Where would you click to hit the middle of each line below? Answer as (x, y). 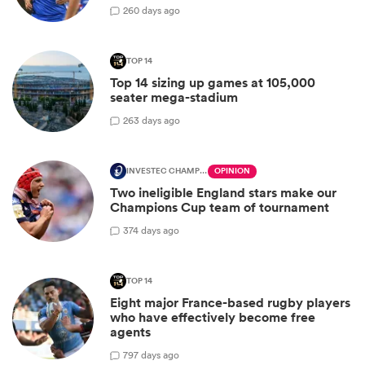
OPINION (232, 172)
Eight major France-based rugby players (230, 303)
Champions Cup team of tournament (220, 208)
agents (130, 332)
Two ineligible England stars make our (223, 193)
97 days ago (154, 354)
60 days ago (154, 10)
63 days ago (154, 120)
